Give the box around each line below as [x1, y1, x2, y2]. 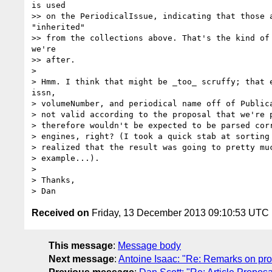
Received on [32, 207, 89, 218]
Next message [49, 253, 114, 264]
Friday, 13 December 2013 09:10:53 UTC [89, 207, 269, 218]
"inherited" [32, 22, 85, 32]
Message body [118, 240, 181, 251]
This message [49, 240, 113, 251]
